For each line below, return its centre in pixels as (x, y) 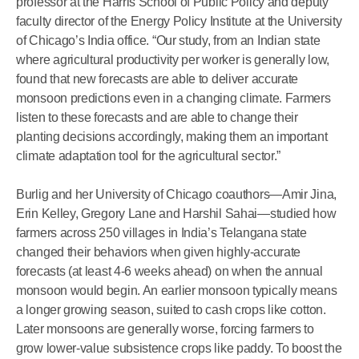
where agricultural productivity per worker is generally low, (173, 60)
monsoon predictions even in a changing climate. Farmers (173, 98)
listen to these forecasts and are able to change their (157, 117)
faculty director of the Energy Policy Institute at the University (179, 21)
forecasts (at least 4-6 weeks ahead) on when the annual (169, 271)
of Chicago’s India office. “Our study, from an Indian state (168, 40)
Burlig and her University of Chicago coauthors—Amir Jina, (176, 194)
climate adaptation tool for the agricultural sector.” (149, 156)
